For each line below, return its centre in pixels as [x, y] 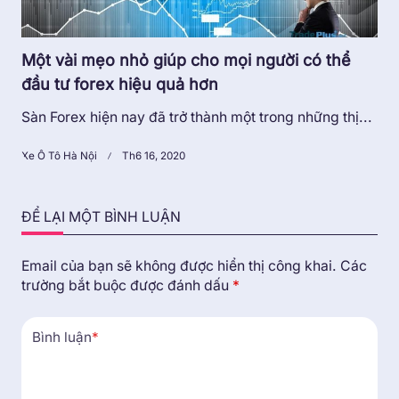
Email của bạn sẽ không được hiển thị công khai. [179, 266]
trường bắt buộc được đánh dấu [127, 286]
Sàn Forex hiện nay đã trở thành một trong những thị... [197, 118]
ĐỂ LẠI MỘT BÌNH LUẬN [101, 217]
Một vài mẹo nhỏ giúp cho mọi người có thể [186, 61]
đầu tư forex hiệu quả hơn [120, 85]
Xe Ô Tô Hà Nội [59, 156]
